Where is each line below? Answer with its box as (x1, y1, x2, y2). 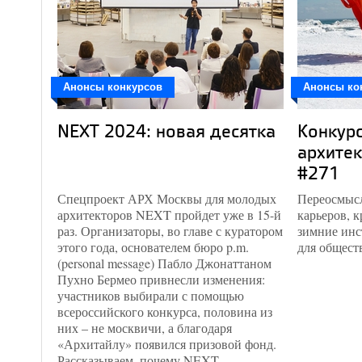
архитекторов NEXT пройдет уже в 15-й (57, 206, 281, 223)
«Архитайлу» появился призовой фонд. (57, 335, 276, 352)
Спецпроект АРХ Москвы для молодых (57, 190, 276, 207)
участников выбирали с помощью (57, 287, 244, 304)
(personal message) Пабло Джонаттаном (57, 255, 271, 271)
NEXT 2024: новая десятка (57, 118, 276, 143)
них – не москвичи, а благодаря (57, 319, 232, 336)
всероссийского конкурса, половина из (57, 303, 272, 320)
